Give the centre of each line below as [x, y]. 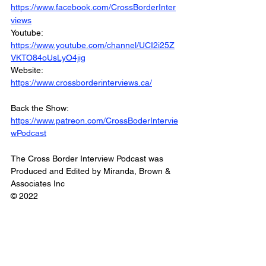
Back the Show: [41, 108]
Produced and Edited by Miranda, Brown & [92, 171]
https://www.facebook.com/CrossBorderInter [93, 7]
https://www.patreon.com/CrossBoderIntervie [94, 121]
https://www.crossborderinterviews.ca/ [81, 83]
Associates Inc [38, 184]
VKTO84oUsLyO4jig [48, 58]
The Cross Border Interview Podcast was [88, 159]
